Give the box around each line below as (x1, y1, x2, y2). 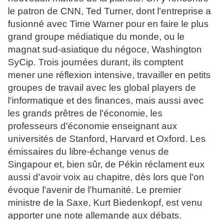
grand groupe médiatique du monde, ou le (8, 31, 185, 42)
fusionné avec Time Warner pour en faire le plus (8, 19, 209, 29)
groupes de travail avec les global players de (8, 82, 196, 93)
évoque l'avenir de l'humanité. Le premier (8, 185, 181, 195)
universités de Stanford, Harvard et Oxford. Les (8, 134, 206, 144)
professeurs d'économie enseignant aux (8, 121, 177, 132)
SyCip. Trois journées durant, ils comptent (8, 57, 183, 68)
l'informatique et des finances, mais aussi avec (8, 95, 204, 106)
